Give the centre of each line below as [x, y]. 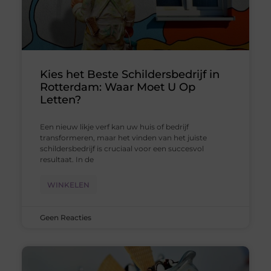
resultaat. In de [67, 160]
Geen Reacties [65, 218]
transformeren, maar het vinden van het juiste [123, 138]
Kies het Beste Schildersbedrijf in [129, 75]
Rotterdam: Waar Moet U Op [117, 87]
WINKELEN [68, 185]
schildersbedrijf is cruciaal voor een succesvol [122, 149]
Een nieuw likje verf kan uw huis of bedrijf [114, 127]
